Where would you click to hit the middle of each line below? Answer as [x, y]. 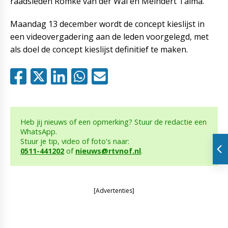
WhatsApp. [39, 132]
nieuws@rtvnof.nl [108, 151]
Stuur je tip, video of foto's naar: [75, 141]
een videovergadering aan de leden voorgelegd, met [109, 37]
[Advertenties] [114, 191]
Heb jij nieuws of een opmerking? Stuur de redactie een [113, 122]
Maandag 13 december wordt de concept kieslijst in [107, 24]
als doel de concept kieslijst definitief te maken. [99, 49]
